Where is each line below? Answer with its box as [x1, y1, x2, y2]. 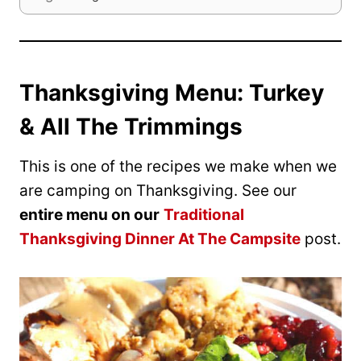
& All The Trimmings [19, 112, 243, 140]
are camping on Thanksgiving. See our [19, 180, 297, 200]
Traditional [164, 205, 244, 224]
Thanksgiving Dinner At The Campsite [19, 229, 301, 248]
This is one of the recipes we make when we [19, 156, 337, 176]
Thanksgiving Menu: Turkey [19, 78, 324, 106]
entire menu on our [19, 205, 160, 224]
